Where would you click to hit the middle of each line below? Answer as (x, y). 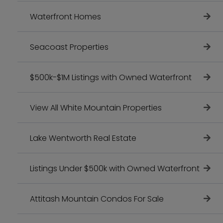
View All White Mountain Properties (96, 108)
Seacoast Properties (69, 47)
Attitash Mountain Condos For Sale (97, 199)
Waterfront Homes (65, 16)
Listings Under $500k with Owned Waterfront (115, 168)
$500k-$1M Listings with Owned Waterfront (111, 77)
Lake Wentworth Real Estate (83, 138)
